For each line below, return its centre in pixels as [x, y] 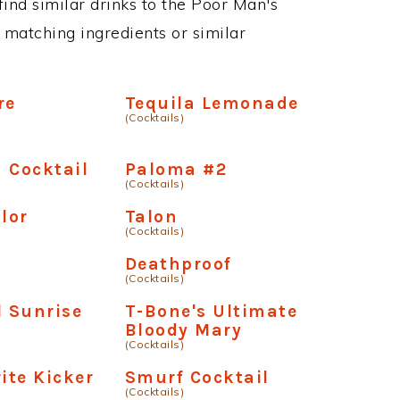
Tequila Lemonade [212, 103]
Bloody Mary [183, 330]
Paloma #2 [176, 169]
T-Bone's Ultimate [211, 311]
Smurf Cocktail [197, 377]
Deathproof [178, 264]
